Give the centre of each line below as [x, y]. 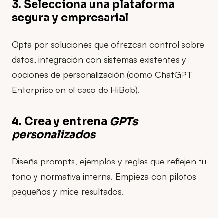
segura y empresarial [70, 18]
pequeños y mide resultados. [68, 191]
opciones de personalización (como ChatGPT [102, 74]
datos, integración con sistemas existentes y [99, 59]
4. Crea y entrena [61, 122]
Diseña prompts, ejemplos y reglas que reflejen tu [109, 161]
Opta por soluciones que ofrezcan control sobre [108, 44]
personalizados [54, 135]
